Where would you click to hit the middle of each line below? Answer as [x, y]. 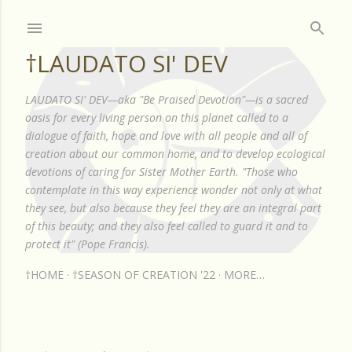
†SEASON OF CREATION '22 [144, 275]
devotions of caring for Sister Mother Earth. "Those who [161, 172]
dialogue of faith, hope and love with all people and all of [166, 136]
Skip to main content [176, 20]
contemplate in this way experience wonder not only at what [174, 190]
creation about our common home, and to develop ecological [175, 154]
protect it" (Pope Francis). [88, 244]
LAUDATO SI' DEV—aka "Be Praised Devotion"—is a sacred [167, 99]
